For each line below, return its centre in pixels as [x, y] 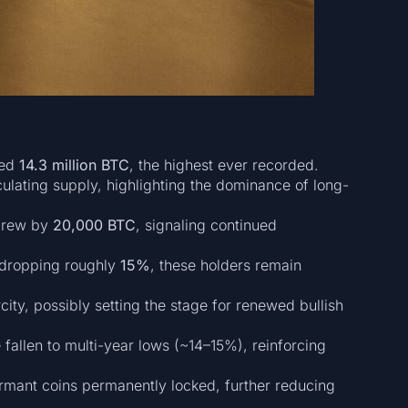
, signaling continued [206, 224]
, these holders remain [225, 265]
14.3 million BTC [74, 164]
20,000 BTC [94, 224]
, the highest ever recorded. [224, 164]
